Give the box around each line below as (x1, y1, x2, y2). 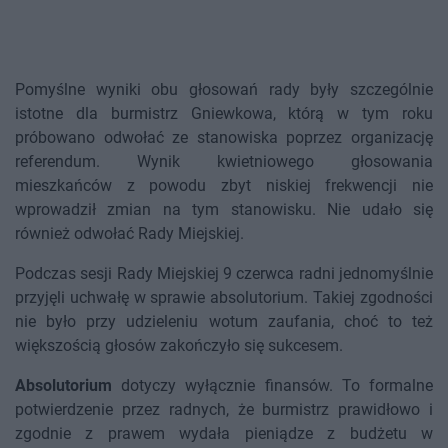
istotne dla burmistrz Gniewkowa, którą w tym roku (15, 104, 433, 124)
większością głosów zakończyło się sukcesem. (15, 336, 343, 356)
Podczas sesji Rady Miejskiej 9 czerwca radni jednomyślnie (15, 264, 433, 284)
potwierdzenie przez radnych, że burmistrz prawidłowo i (15, 400, 433, 420)
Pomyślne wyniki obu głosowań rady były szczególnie (15, 80, 433, 100)
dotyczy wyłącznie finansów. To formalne (112, 376, 433, 396)
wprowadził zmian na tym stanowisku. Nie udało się (15, 200, 433, 220)
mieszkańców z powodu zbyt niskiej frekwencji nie (15, 176, 433, 196)
